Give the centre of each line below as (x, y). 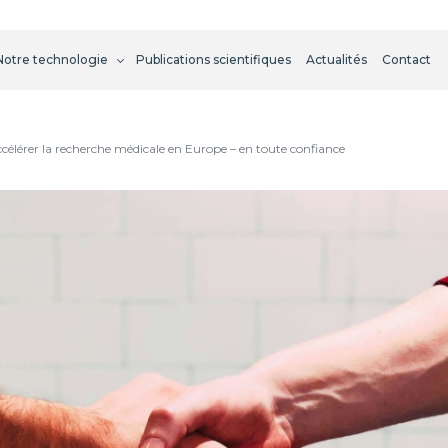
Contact (406, 59)
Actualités (336, 59)
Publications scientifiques (213, 59)
